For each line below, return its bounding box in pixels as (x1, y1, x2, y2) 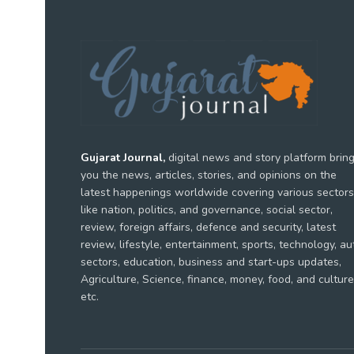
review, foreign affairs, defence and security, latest (81, 219, 336, 235)
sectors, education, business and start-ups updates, (81, 254, 341, 269)
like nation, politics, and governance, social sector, (81, 201, 333, 217)
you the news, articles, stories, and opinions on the (81, 167, 337, 183)
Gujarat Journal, (81, 149, 165, 165)
